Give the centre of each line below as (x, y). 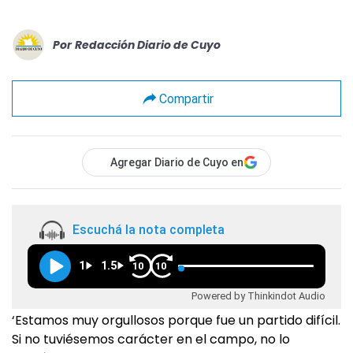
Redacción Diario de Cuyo (148, 45)
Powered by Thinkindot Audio (258, 295)
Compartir (186, 98)
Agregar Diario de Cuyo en (177, 162)
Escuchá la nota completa (149, 230)
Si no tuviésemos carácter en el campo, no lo (151, 339)
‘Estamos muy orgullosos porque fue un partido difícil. (176, 320)
